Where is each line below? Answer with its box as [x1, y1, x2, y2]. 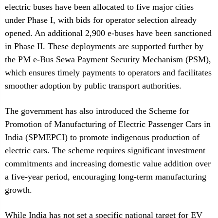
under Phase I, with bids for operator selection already [5, 15, 197, 25]
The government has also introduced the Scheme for [5, 106, 189, 116]
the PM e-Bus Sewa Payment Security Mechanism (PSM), [5, 54, 211, 64]
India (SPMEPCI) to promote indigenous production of [5, 132, 200, 142]
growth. [5, 185, 32, 195]
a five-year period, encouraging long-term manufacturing [5, 172, 206, 182]
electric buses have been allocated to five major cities [5, 2, 194, 12]
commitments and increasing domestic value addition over [5, 159, 211, 168]
